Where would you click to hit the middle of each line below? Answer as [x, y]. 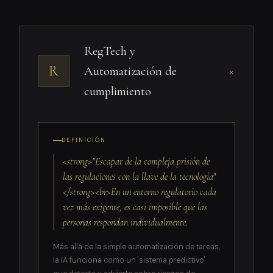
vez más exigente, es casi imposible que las [135, 207]
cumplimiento [117, 91]
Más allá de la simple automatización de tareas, [136, 247]
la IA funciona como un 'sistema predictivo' [129, 261]
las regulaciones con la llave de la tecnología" [140, 177]
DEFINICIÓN [84, 140]
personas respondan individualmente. [126, 223]
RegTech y [109, 51]
